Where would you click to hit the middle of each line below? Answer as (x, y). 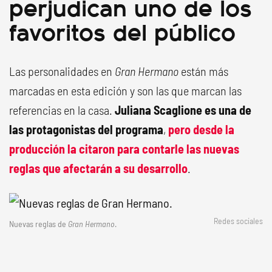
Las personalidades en (62, 71)
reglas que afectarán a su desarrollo (98, 168)
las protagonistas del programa (86, 129)
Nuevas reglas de (39, 224)
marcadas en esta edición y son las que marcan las (125, 90)
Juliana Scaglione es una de (183, 110)
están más (203, 71)
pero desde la (201, 129)
